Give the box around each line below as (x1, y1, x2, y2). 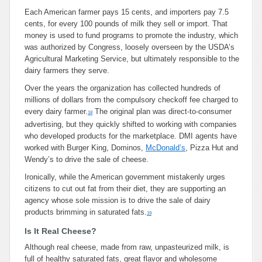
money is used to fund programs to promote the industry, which (25, 31, 238, 40)
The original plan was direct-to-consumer (92, 107, 232, 116)
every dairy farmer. (25, 107, 88, 116)
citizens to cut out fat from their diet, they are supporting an (25, 184, 226, 193)
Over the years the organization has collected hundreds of (25, 84, 220, 92)
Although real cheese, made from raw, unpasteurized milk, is (25, 243, 229, 251)
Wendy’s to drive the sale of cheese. (25, 155, 149, 164)
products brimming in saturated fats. (25, 208, 147, 216)
